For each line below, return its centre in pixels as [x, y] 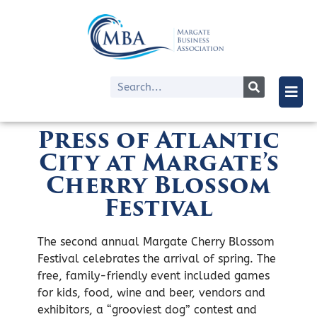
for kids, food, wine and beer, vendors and [151, 293]
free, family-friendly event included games [153, 276]
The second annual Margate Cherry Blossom [156, 242]
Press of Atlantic [158, 140]
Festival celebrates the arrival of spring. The [156, 259]
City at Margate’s [158, 162]
